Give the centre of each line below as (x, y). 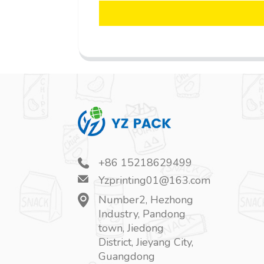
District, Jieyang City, (146, 242)
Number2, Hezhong (146, 200)
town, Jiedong (131, 228)
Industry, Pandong (142, 214)
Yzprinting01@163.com (154, 181)
